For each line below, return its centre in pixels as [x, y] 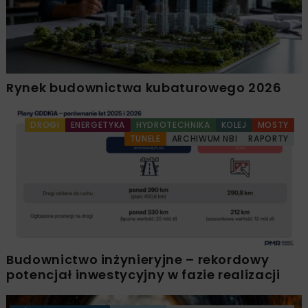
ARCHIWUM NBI [205, 139]
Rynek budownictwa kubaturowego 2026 [144, 88]
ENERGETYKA [98, 125]
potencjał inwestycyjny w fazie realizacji [143, 275]
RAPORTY [268, 139]
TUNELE [145, 139]
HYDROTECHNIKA [173, 125]
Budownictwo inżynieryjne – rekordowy [138, 260]
